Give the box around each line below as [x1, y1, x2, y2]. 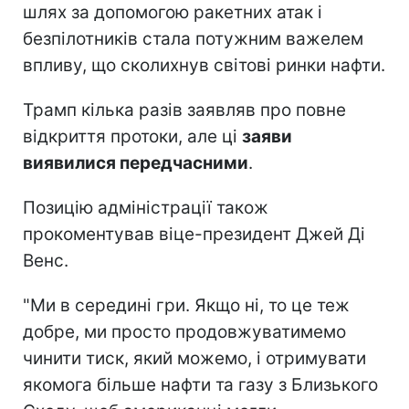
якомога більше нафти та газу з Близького [23, 373, 378, 395]
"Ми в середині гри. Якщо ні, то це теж [23, 294, 350, 316]
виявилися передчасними [23, 152, 248, 173]
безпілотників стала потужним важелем [23, 27, 363, 49]
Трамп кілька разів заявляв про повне [23, 99, 346, 121]
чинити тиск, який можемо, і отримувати [23, 347, 366, 369]
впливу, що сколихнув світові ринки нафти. [23, 54, 385, 76]
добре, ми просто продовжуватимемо [23, 320, 346, 342]
